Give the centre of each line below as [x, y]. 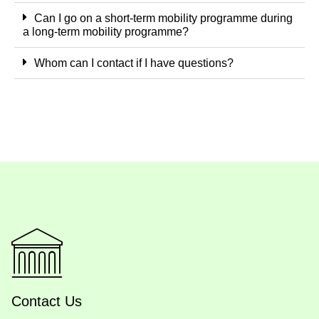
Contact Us [47, 301]
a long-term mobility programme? [106, 31]
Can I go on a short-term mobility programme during [163, 18]
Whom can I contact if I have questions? [134, 63]
